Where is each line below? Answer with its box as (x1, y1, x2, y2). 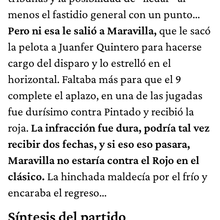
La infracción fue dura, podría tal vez (31, 121, 210, 135)
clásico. (8, 169, 47, 183)
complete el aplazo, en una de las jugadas (8, 88, 202, 102)
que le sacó (157, 24, 211, 37)
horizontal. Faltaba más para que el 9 (8, 72, 181, 86)
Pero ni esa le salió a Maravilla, (8, 24, 157, 37)
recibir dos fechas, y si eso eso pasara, (8, 137, 190, 151)
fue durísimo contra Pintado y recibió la (8, 105, 194, 118)
